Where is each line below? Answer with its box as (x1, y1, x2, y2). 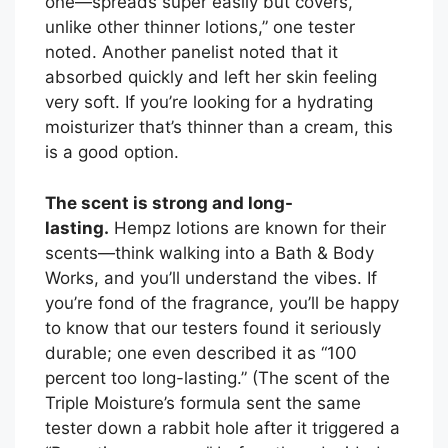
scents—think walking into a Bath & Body (45, 242, 374, 263)
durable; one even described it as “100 (45, 342, 357, 363)
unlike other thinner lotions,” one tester (45, 17, 355, 38)
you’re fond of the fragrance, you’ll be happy (45, 292, 399, 313)
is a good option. (45, 142, 179, 163)
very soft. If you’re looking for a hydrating (45, 92, 373, 113)
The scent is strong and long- (45, 192, 293, 213)
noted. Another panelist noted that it (45, 42, 338, 63)
